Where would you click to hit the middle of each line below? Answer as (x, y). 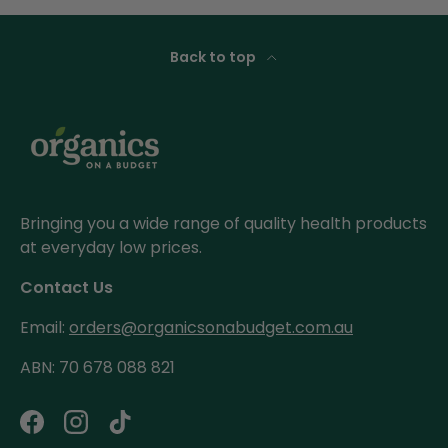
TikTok (144, 432)
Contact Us (66, 288)
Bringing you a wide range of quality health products (223, 224)
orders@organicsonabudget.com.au (211, 328)
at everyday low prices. (111, 248)
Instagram (115, 432)
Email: (44, 328)
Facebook (70, 432)
